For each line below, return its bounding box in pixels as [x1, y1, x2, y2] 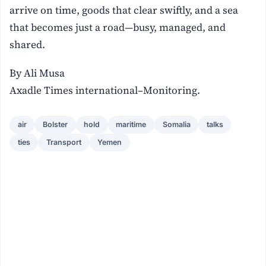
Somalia [162, 120, 191, 129]
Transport [46, 138, 81, 147]
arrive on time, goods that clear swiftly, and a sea [9, 2, 239, 17]
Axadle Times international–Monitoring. [9, 83, 201, 97]
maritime [116, 120, 147, 129]
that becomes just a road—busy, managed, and [9, 20, 226, 34]
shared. [9, 37, 46, 52]
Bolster [42, 120, 68, 129]
